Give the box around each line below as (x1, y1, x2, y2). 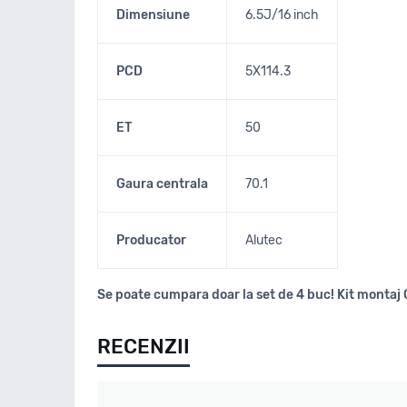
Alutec (245, 233, 283, 248)
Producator (116, 233, 186, 248)
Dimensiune (116, 7, 190, 23)
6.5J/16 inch (245, 7, 319, 23)
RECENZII (97, 334, 190, 359)
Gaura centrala (116, 176, 208, 192)
